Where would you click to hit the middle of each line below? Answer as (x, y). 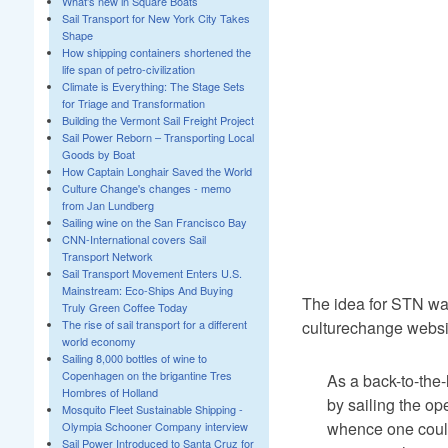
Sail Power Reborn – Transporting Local (157, 137)
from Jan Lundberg (107, 205)
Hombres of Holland (109, 392)
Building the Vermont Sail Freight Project (157, 120)
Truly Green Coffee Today (124, 307)
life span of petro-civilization (128, 69)
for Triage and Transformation (133, 103)
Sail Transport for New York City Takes (155, 18)
